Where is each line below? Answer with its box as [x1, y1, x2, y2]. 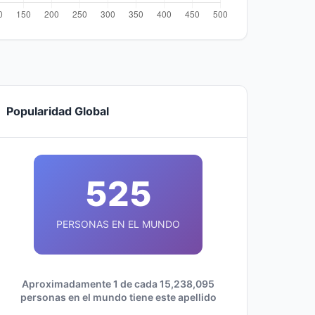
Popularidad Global [6, 104, 109, 118]
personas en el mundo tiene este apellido [20, 291, 217, 303]
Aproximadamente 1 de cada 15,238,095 [22, 278, 214, 290]
